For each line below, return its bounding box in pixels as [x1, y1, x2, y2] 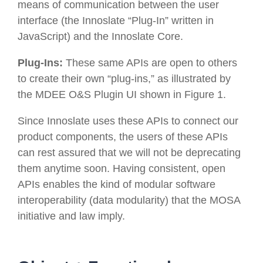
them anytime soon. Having [18, 163, 149, 175]
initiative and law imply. [18, 210, 125, 222]
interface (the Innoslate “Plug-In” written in [18, 15, 214, 27]
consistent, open [149, 163, 225, 175]
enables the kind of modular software [40, 178, 215, 191]
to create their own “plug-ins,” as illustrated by [18, 73, 231, 85]
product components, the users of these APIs [18, 131, 228, 143]
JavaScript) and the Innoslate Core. [18, 31, 183, 43]
